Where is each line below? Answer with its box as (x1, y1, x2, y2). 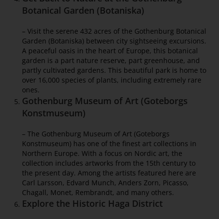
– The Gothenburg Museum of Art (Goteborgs (22, 129, 170, 139)
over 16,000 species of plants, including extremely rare (22, 75, 201, 85)
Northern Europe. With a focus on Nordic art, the (22, 149, 182, 158)
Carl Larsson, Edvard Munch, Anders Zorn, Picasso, (22, 178, 189, 188)
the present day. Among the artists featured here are (22, 168, 196, 178)
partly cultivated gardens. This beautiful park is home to (22, 66, 206, 75)
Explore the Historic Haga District (22, 197, 163, 210)
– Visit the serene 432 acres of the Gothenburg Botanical (22, 26, 206, 36)
